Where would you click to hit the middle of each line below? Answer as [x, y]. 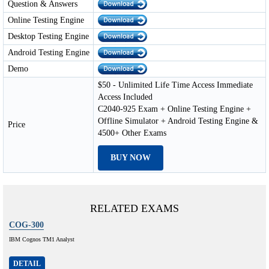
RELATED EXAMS [134, 208]
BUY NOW [131, 157]
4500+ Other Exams [132, 133]
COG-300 [26, 225]
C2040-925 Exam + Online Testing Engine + [174, 109]
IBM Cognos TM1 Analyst [42, 239]
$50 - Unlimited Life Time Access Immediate [175, 85]
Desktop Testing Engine [48, 36]
